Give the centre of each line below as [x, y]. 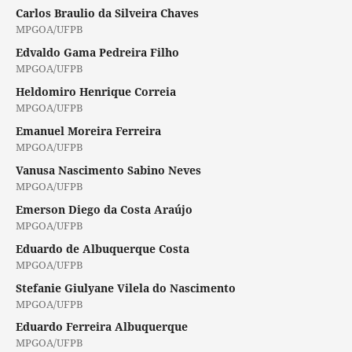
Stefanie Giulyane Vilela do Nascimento [125, 288]
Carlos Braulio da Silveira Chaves [107, 13]
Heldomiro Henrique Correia [95, 91]
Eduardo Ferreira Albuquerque [101, 327]
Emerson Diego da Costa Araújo [104, 209]
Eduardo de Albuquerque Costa [102, 248]
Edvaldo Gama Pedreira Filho [97, 52]
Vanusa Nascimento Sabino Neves [108, 170]
